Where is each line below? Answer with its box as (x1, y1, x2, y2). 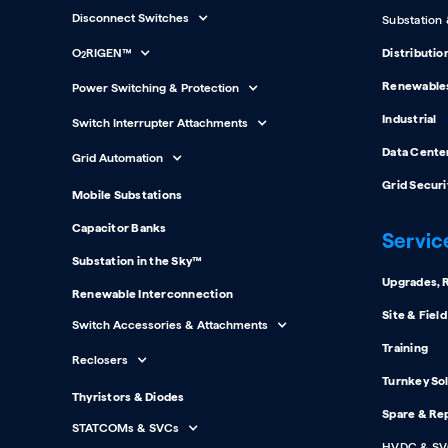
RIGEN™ (86, 45, 131, 60)
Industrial (382, 111, 437, 126)
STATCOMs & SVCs (72, 420, 179, 435)
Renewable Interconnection (72, 286, 233, 301)
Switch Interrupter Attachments (72, 115, 248, 130)
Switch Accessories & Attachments (72, 317, 268, 332)
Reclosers (72, 352, 128, 367)
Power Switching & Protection (72, 80, 239, 95)
